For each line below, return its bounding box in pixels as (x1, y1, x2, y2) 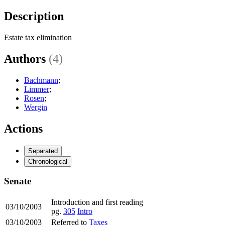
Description (4, 9, 64, 23)
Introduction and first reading (51, 197, 143, 206)
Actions (4, 122, 43, 135)
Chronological (28, 157, 67, 165)
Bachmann (24, 75, 58, 84)
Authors (4, 52, 49, 65)
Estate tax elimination (4, 33, 72, 42)
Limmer (24, 84, 49, 93)
